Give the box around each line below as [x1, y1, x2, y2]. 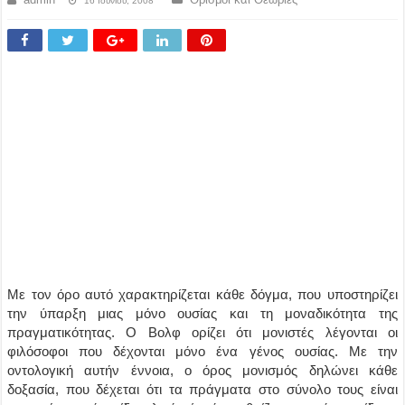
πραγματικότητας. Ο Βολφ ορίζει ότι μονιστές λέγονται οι [7, 325, 398, 340]
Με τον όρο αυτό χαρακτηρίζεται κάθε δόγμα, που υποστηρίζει [7, 287, 398, 302]
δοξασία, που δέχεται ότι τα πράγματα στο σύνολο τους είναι [7, 381, 398, 397]
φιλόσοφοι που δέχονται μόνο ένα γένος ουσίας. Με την [7, 344, 398, 359]
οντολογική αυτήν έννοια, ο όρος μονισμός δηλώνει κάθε [7, 363, 398, 378]
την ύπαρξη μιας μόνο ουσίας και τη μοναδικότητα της [7, 306, 398, 321]
